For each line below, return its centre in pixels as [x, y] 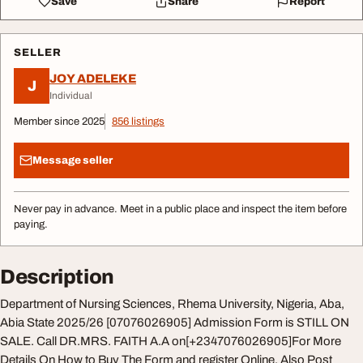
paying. [31, 224]
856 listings [138, 122]
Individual [71, 95]
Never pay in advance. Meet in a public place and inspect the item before [180, 209]
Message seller [73, 160]
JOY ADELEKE [93, 78]
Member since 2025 [59, 122]
